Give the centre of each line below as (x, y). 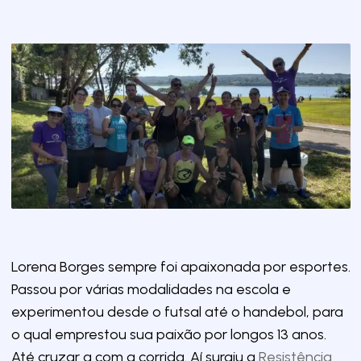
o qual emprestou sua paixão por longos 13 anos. (168, 334)
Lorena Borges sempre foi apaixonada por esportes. (180, 266)
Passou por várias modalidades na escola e (151, 289)
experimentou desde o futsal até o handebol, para (177, 311)
